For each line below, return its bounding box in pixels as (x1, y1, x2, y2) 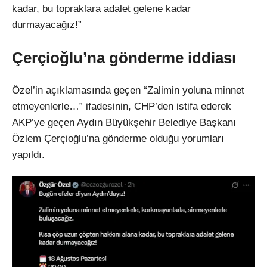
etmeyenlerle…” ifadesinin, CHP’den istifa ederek (12, 101, 231, 113)
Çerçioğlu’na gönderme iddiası (12, 49, 236, 67)
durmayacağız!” (12, 19, 82, 31)
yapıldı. (12, 149, 45, 161)
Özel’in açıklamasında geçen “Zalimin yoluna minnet (12, 85, 244, 97)
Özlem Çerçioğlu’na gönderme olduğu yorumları (12, 133, 224, 145)
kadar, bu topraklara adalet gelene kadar (12, 3, 191, 15)
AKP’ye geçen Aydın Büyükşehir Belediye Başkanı (12, 117, 236, 129)
